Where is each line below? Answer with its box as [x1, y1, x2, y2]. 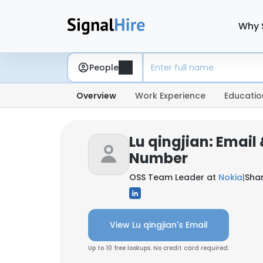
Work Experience [135, 90, 205, 102]
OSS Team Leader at [129, 171, 218, 183]
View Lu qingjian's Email [109, 219, 208, 231]
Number [129, 149, 188, 168]
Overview [76, 90, 116, 102]
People [89, 61, 119, 73]
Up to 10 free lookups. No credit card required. [88, 244, 229, 252]
